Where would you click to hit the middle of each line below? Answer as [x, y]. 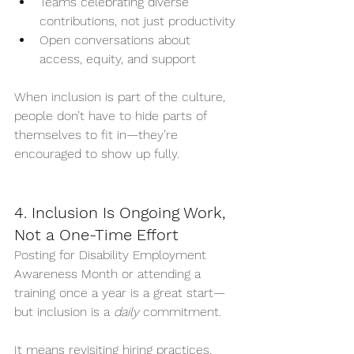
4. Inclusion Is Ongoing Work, [122, 212]
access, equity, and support [118, 58]
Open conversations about [117, 40]
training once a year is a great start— [120, 292]
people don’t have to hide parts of [112, 115]
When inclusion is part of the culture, [122, 96]
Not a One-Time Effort [96, 234]
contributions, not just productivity [137, 21]
